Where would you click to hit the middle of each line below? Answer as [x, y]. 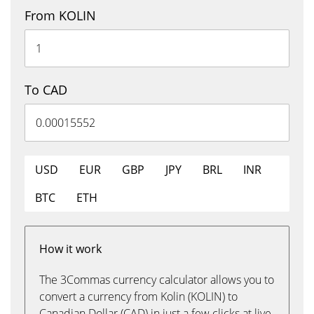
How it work [70, 249]
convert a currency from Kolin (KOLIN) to [138, 296]
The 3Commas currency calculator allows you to [157, 280]
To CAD [46, 90]
